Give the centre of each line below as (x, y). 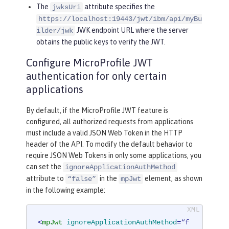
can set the (44, 166)
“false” (82, 179)
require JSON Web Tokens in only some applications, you (114, 155)
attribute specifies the (119, 6)
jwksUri (66, 7)
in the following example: (66, 190)
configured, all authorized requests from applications (110, 121)
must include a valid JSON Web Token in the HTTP (104, 133)
